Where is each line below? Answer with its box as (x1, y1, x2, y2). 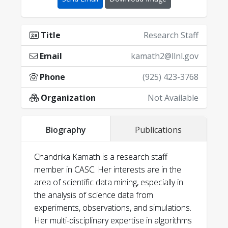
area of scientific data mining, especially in (34, 177, 183, 188)
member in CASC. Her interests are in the (34, 164, 181, 175)
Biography (45, 124, 86, 135)
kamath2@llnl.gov (131, 50, 198, 62)
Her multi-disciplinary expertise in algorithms (34, 215, 192, 226)
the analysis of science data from (34, 189, 153, 201)
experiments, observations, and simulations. (34, 202, 191, 213)
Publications (135, 124, 182, 135)
